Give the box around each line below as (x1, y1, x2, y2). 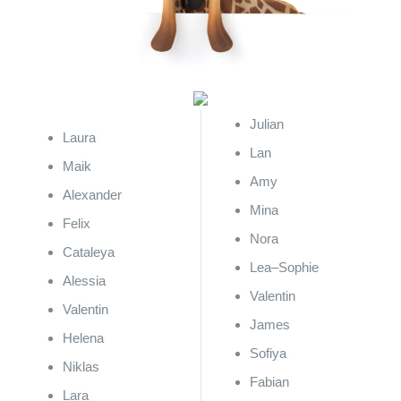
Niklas (62, 358, 99, 374)
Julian (250, 115, 284, 132)
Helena (62, 329, 104, 346)
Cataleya (62, 243, 115, 260)
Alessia (62, 272, 106, 288)
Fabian (250, 373, 289, 389)
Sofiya (250, 345, 286, 361)
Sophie (278, 259, 319, 275)
